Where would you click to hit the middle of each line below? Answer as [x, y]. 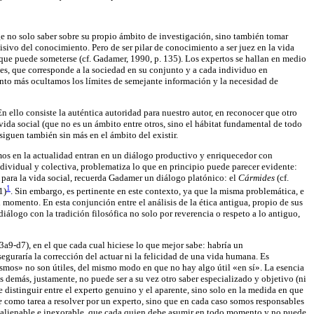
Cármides [258, 178]
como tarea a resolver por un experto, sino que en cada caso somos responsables [154, 301]
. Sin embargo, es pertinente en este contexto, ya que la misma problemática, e [157, 191]
